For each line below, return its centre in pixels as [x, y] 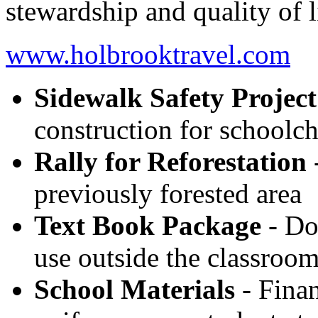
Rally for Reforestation [170, 161]
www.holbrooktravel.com [148, 54]
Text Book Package [148, 225]
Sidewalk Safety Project [175, 97]
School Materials [135, 289]
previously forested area [168, 193]
